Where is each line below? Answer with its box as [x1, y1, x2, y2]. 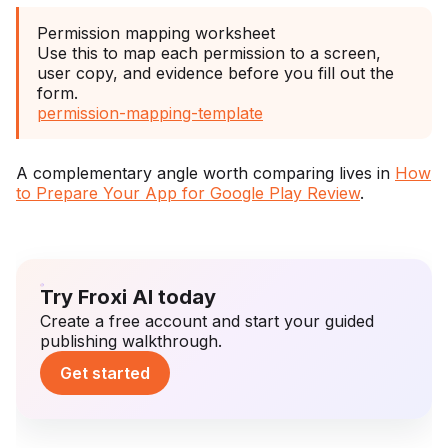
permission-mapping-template [37, 103, 263, 124]
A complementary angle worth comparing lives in [16, 163, 395, 184]
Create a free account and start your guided [40, 311, 374, 332]
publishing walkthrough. [40, 331, 222, 352]
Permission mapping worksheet [37, 23, 275, 44]
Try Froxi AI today [40, 285, 216, 310]
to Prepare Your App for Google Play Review [16, 183, 360, 204]
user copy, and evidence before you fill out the [37, 63, 394, 84]
